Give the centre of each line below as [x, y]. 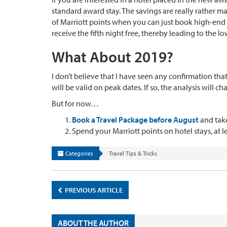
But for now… [75, 103]
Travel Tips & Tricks [133, 153]
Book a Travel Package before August [135, 119]
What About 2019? [112, 56]
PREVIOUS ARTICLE [93, 190]
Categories [79, 153]
